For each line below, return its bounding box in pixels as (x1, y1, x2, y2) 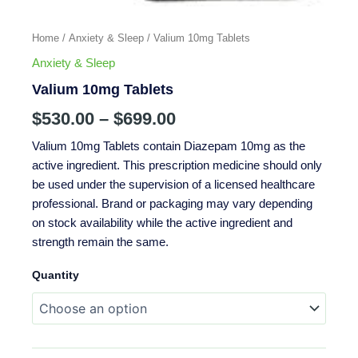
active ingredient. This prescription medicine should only (32, 159, 322, 173)
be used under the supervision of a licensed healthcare (32, 178, 315, 192)
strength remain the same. (32, 236, 169, 249)
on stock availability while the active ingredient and (32, 217, 292, 230)
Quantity (32, 268, 79, 281)
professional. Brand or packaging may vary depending (32, 197, 312, 211)
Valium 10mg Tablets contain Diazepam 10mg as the (32, 140, 305, 153)
